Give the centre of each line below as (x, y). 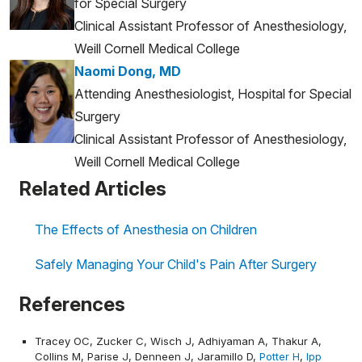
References (72, 304)
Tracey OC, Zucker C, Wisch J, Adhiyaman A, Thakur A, (178, 341)
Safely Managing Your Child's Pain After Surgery (176, 264)
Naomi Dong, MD (128, 71)
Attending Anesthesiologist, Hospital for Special (213, 93)
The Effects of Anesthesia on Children (146, 229)
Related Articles (93, 188)
